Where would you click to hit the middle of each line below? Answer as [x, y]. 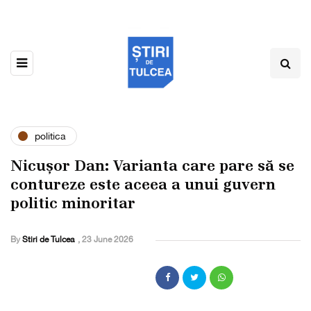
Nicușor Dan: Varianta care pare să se [152, 166]
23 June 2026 [108, 240]
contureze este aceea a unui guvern [143, 185]
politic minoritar [73, 203]
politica [50, 136]
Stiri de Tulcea [48, 240]
